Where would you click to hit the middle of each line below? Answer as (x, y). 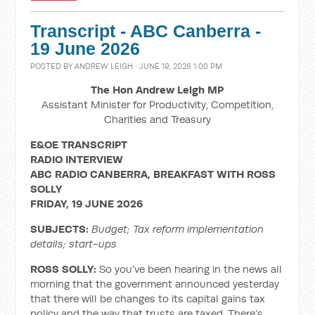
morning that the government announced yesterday (155, 284)
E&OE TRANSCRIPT (79, 144)
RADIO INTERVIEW (77, 159)
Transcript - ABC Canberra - (146, 31)
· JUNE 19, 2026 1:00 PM (178, 66)
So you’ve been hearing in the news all (191, 269)
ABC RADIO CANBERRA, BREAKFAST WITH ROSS (153, 174)
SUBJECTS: (61, 229)
